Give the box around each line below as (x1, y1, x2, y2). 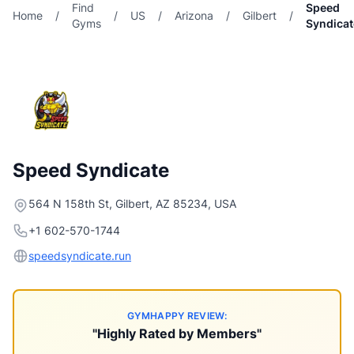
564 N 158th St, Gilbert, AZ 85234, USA (28, 197, 236, 210)
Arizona (175, 9, 213, 22)
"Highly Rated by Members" (92, 326, 262, 341)
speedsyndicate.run (28, 249, 131, 262)
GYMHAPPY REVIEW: (127, 310, 227, 322)
